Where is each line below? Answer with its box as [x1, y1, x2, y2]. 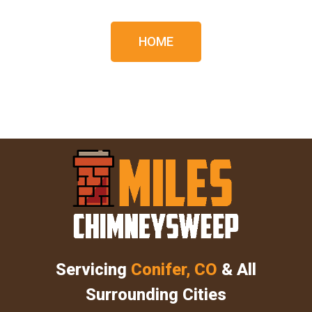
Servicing [56, 259, 131, 279]
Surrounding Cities [86, 284, 226, 304]
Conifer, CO [131, 259, 221, 279]
